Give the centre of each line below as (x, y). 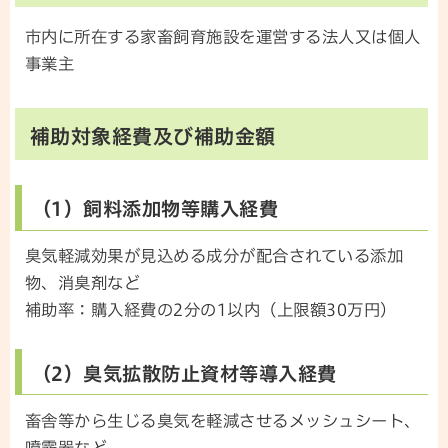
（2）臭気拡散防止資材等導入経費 (184, 373)
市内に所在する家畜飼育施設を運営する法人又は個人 (223, 36)
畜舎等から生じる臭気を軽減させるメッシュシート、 (223, 420)
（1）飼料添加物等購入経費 (155, 209)
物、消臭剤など (83, 283)
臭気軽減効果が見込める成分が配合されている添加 (214, 256)
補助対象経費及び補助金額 (153, 135)
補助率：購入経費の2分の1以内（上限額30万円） (211, 310)
